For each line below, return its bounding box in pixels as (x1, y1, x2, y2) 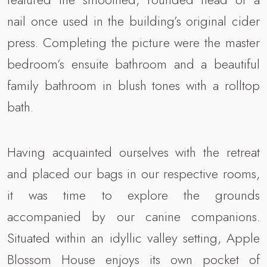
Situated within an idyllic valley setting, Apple (7, 228, 260, 247)
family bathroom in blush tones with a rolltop (7, 75, 260, 95)
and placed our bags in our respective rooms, (7, 163, 260, 183)
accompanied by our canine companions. (7, 206, 260, 226)
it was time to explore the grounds (7, 185, 260, 204)
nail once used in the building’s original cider (7, 11, 260, 30)
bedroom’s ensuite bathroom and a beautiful (7, 54, 260, 73)
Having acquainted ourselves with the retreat (7, 142, 260, 162)
